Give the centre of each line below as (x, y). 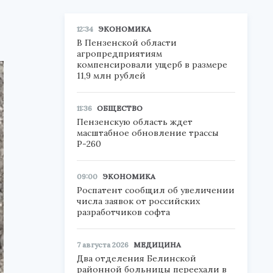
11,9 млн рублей (111, 76)
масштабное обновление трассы (148, 133)
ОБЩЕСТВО (120, 108)
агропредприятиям (119, 54)
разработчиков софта (123, 212)
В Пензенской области (127, 43)
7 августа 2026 (103, 245)
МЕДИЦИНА (157, 245)
